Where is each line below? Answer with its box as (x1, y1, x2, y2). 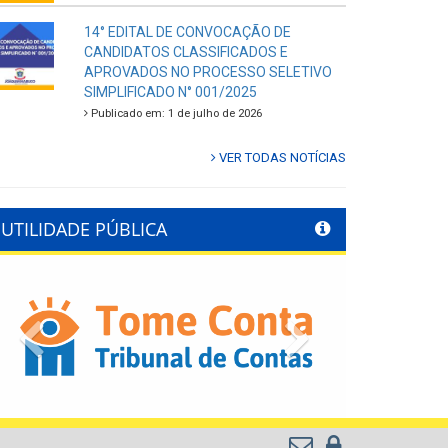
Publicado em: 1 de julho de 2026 (87, 107, 262, 121)
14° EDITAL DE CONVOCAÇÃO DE (83, 24, 291, 41)
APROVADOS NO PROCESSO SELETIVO (83, 64, 332, 81)
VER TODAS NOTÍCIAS (216, 150, 346, 166)
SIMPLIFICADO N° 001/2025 (83, 84, 257, 101)
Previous (44, 321, 123, 346)
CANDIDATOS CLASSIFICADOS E (83, 44, 288, 61)
